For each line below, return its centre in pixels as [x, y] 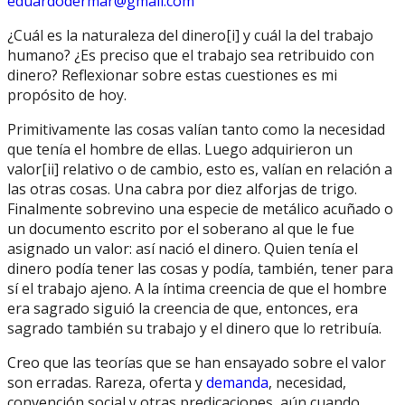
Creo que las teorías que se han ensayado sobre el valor [197, 363]
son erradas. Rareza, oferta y [107, 383]
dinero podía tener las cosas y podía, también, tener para [200, 269]
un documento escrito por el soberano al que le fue [181, 229]
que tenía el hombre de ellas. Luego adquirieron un [180, 150]
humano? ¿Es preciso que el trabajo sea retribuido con [191, 56]
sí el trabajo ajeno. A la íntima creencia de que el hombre [197, 289]
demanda [237, 383]
